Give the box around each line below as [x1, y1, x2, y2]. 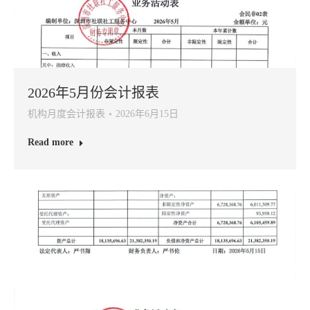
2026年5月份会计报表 [28, 85, 159, 100]
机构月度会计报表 [28, 109, 105, 119]
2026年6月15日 [116, 109, 179, 119]
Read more [28, 137, 73, 147]
